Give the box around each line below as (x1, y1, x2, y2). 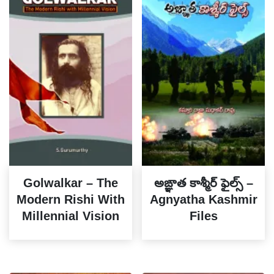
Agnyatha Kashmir (149, 193, 257, 207)
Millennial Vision (21, 209, 119, 223)
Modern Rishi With (16, 193, 125, 207)
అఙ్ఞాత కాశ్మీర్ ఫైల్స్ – (154, 176, 253, 190)
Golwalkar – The (23, 176, 118, 190)
